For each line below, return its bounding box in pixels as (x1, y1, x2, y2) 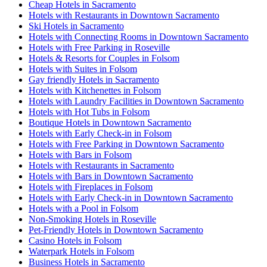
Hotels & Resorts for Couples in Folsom (29, 53, 179, 64)
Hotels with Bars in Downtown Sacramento (29, 171, 193, 182)
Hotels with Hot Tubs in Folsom (29, 107, 150, 117)
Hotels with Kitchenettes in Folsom (29, 85, 161, 96)
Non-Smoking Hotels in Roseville (29, 214, 156, 225)
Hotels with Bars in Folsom (29, 150, 132, 160)
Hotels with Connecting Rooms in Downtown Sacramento (29, 32, 249, 42)
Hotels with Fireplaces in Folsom (29, 182, 153, 193)
